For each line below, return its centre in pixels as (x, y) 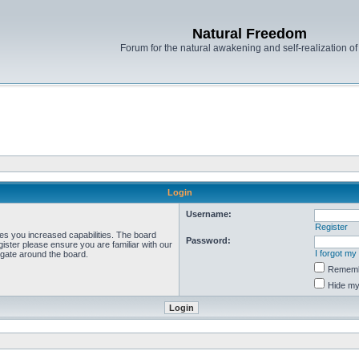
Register (331, 227)
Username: (209, 214)
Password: (208, 240)
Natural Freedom (249, 34)
